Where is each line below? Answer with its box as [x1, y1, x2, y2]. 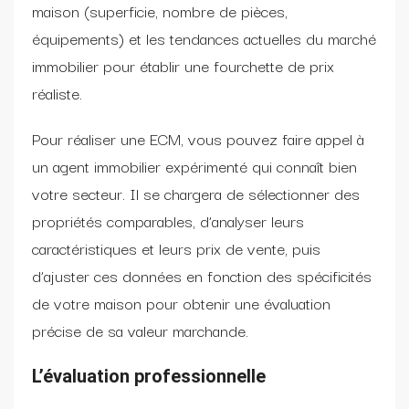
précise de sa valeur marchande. [32, 317, 248, 342]
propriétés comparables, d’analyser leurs [32, 207, 304, 233]
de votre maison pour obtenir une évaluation [32, 289, 330, 315]
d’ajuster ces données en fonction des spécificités [32, 262, 372, 288]
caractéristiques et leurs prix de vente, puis [32, 235, 320, 260]
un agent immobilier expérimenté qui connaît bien [32, 152, 357, 178]
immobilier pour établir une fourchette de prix [32, 52, 334, 78]
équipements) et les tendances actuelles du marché [32, 25, 376, 50]
